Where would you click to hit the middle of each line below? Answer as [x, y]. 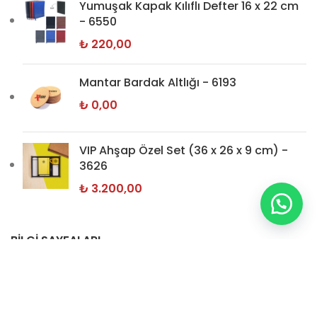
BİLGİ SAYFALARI [56, 240]
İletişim [30, 296]
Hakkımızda [43, 271]
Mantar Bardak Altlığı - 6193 [158, 82]
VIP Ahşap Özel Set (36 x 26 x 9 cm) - [184, 150]
